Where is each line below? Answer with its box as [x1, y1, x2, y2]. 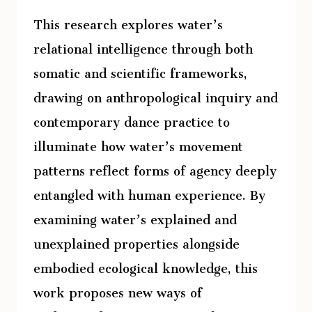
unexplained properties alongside [33, 224, 240, 257]
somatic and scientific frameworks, [33, 54, 247, 86]
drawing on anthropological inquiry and [33, 78, 278, 111]
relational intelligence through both [33, 29, 253, 62]
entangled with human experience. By [33, 175, 265, 208]
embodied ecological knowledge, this [33, 249, 258, 281]
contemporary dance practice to [33, 102, 230, 135]
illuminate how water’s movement [33, 127, 243, 159]
